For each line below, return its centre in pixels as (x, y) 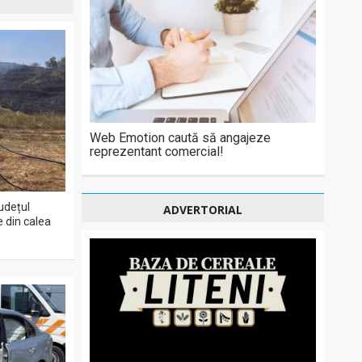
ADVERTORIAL (203, 210)
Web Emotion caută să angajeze (180, 138)
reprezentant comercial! (157, 152)
